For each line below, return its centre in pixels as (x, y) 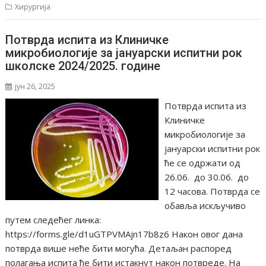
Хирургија (33, 7)
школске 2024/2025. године (83, 66)
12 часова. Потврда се (212, 191)
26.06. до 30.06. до (206, 177)
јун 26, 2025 (35, 86)
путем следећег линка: (53, 219)
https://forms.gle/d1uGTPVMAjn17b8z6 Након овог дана (124, 234)
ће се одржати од (202, 162)
